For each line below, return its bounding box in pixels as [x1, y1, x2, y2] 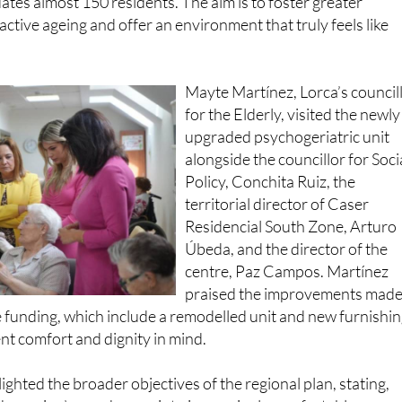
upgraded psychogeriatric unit [185, 95, 390, 116]
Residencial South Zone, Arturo [185, 185, 398, 205]
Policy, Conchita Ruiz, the [185, 140, 356, 161]
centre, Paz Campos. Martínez [185, 230, 389, 250]
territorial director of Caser [185, 162, 370, 183]
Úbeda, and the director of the [185, 207, 389, 228]
